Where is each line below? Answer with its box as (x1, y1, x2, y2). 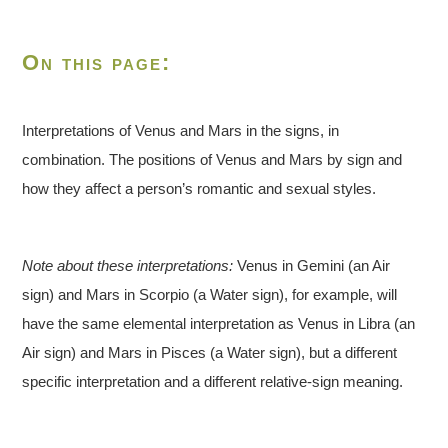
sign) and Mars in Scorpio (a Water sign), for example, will (22, 286, 398, 304)
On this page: (22, 50, 172, 75)
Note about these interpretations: (22, 257, 234, 275)
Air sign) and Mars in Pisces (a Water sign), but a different (22, 344, 398, 362)
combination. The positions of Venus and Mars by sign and (22, 151, 403, 169)
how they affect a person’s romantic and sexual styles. (22, 180, 377, 198)
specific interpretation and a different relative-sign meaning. (22, 373, 404, 391)
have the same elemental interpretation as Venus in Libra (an (22, 315, 416, 333)
